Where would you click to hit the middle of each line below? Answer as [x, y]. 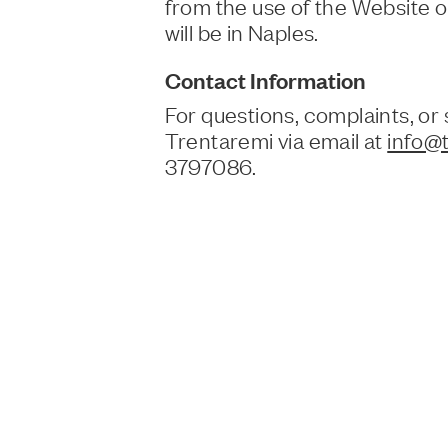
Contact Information [265, 80]
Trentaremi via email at [276, 139]
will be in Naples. [241, 32]
